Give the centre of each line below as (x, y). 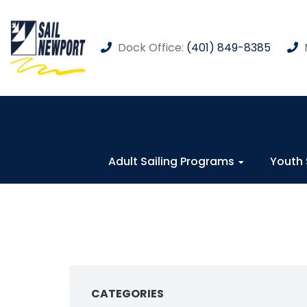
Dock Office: (151, 48)
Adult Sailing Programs (171, 161)
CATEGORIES (127, 294)
